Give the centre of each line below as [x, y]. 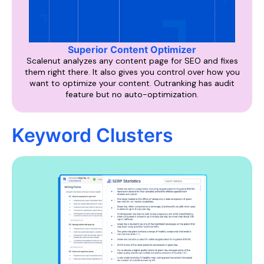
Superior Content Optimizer [132, 49]
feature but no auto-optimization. [132, 94]
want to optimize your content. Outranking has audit [132, 83]
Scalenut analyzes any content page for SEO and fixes [132, 61]
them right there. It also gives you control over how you [132, 72]
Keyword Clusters [93, 135]
